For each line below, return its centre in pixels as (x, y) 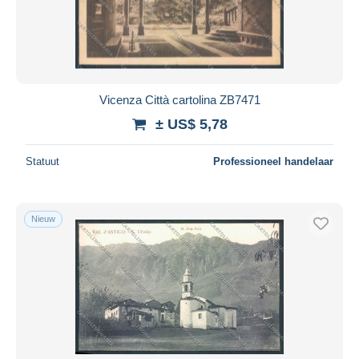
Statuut (42, 161)
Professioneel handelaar (273, 161)
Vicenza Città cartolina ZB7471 (179, 99)
